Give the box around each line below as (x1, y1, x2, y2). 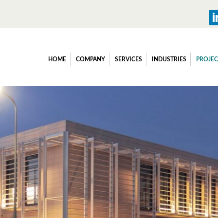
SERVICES (115, 56, 142, 62)
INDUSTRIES (152, 56, 186, 62)
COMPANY (76, 56, 105, 62)
